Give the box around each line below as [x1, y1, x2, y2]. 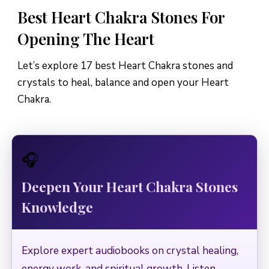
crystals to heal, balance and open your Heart [17, 76, 229, 90]
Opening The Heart [17, 28, 154, 50]
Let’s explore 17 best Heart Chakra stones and [17, 59, 233, 73]
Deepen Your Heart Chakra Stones [22, 177, 238, 196]
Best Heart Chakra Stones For [17, 7, 225, 28]
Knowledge [22, 198, 93, 217]
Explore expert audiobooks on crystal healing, [22, 243, 238, 258]
